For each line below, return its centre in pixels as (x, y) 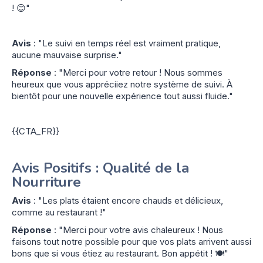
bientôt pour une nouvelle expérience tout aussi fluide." (122, 96)
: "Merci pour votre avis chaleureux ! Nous (137, 230)
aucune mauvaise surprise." (67, 55)
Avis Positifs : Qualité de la (100, 168)
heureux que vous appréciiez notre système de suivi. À (122, 84)
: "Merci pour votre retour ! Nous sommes (137, 72)
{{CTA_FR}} (36, 131)
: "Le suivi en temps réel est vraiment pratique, (126, 43)
